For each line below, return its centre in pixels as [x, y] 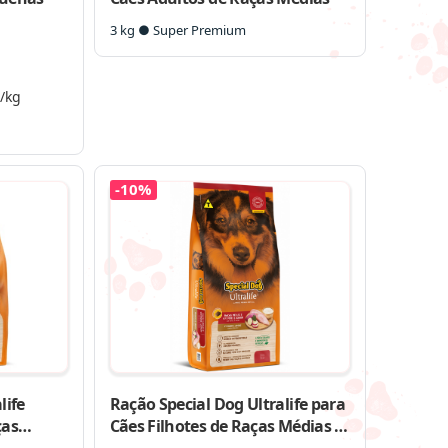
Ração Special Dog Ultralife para [227, 403]
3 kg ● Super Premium [177, 30]
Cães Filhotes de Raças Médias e [226, 425]
